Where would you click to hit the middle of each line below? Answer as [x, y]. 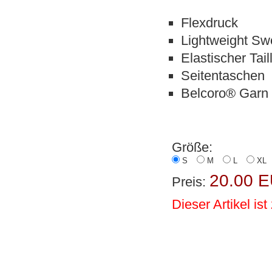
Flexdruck [210, 22]
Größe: [192, 147]
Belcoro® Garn [225, 93]
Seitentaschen [223, 75]
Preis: [191, 182]
